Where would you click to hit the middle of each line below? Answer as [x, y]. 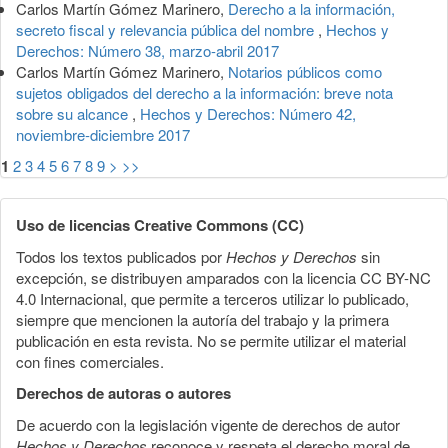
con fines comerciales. [90, 361]
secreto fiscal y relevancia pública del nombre [167, 29]
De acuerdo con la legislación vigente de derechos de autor [208, 424]
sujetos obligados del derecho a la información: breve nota [204, 92]
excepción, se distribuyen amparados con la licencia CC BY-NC [223, 277]
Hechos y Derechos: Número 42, [248, 113]
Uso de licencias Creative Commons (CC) [160, 224]
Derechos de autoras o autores [123, 392]
